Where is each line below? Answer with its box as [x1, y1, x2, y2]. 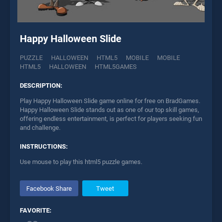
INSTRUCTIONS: [20, 143, 68, 151]
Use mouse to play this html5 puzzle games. [20, 158, 142, 166]
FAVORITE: [20, 207, 52, 215]
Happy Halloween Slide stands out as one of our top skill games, [20, 106, 199, 114]
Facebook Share [26, 184, 72, 192]
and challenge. [20, 124, 60, 132]
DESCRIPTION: [20, 82, 62, 90]
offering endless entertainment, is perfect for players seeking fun [20, 115, 202, 123]
